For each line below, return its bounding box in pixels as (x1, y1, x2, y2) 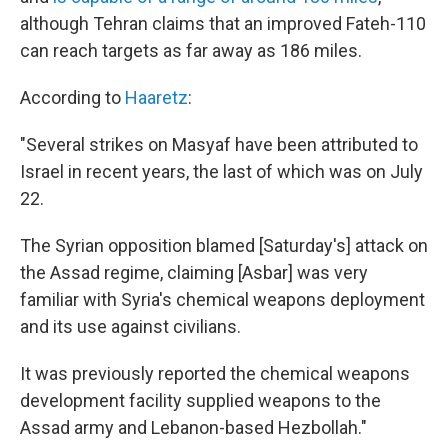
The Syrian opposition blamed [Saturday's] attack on (20, 235, 428, 257)
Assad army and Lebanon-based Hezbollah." (20, 417, 367, 439)
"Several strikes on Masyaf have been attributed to (20, 134, 418, 156)
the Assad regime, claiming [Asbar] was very (20, 262, 368, 284)
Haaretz (125, 87, 188, 109)
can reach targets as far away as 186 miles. (20, 40, 362, 62)
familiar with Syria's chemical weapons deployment (20, 289, 425, 311)
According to (20, 87, 125, 109)
